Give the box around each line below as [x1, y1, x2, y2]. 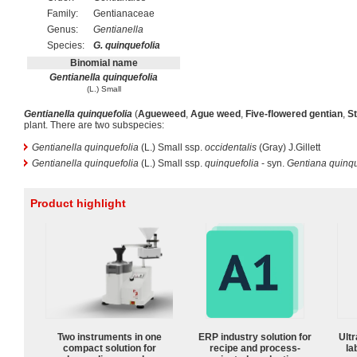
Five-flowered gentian [245, 108, 343, 120]
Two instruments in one [57, 331, 162, 343]
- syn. [259, 158, 287, 169]
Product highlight [30, 197, 126, 210]
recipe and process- [210, 342, 300, 354]
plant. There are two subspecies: [24, 120, 164, 131]
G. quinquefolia [93, 40, 160, 51]
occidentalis [205, 142, 257, 153]
